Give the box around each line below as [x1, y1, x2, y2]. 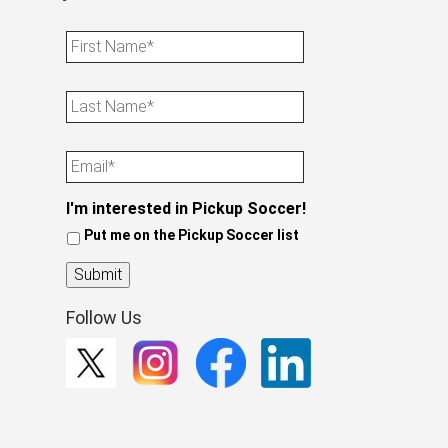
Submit [74, 265, 122, 285]
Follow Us [66, 307, 142, 329]
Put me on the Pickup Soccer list [84, 227, 299, 244]
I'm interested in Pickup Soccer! [66, 199, 306, 218]
